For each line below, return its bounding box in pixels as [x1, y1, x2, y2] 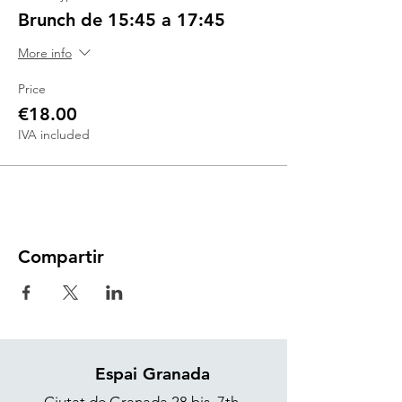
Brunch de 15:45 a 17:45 [18, 9, 225, 31]
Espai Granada [95, 363, 210, 384]
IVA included [18, 127, 90, 143]
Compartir [18, 246, 104, 267]
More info [18, 45, 72, 62]
